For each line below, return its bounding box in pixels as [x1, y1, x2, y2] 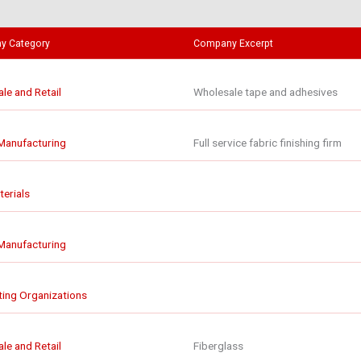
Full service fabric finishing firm [193, 136, 342, 150]
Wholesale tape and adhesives [193, 85, 338, 99]
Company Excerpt [193, 38, 273, 50]
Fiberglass [193, 339, 243, 353]
